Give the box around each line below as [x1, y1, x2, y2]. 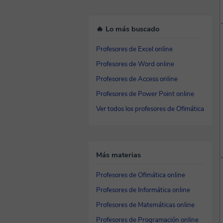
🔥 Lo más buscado [96, 24, 159, 34]
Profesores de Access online [96, 75, 178, 84]
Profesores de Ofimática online [96, 171, 185, 180]
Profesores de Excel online [96, 45, 173, 54]
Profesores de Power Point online [96, 90, 194, 99]
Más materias [96, 150, 141, 160]
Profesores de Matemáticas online [96, 201, 195, 210]
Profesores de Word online [96, 60, 174, 69]
